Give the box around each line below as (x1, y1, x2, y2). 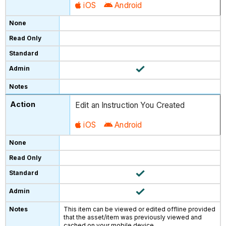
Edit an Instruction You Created (75, 100, 185, 110)
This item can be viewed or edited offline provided (64, 205, 216, 213)
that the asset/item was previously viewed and (64, 213, 202, 221)
